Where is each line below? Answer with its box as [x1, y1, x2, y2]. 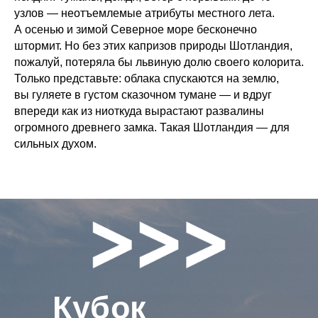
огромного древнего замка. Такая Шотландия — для [14, 121, 290, 134]
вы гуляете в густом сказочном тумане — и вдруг [14, 89, 272, 102]
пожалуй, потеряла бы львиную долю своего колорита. [14, 56, 304, 69]
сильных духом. [14, 138, 97, 150]
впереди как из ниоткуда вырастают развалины [14, 105, 264, 118]
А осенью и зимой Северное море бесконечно [14, 23, 257, 36]
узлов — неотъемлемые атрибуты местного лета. [14, 7, 275, 20]
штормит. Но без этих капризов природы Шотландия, [14, 40, 292, 53]
